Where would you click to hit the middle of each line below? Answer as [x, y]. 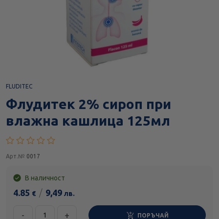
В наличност [44, 178]
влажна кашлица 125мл [88, 121]
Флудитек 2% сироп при [88, 104]
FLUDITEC [19, 87]
